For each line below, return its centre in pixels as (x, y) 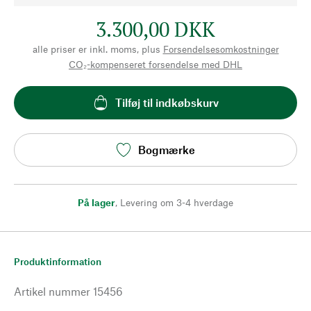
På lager (96, 202)
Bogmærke (167, 150)
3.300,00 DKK (155, 29)
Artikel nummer (52, 291)
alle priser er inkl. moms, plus (96, 49)
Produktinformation (58, 261)
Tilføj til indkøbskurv (167, 102)
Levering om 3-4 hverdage (177, 202)
